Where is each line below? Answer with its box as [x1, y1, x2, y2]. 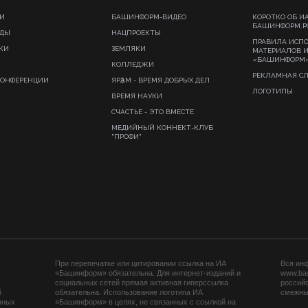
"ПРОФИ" [111, 133, 142, 140]
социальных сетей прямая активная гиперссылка [55, 278, 228, 287]
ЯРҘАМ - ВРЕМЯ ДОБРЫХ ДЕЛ [111, 76, 210, 84]
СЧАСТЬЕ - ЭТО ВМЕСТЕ [111, 108, 194, 115]
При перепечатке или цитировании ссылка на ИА [55, 259, 226, 267]
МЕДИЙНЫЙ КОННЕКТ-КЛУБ [111, 124, 213, 131]
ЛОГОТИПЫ [252, 87, 293, 95]
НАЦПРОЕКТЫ [111, 29, 161, 36]
